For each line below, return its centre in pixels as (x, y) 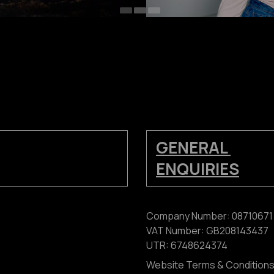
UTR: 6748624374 (187, 246)
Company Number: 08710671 (209, 216)
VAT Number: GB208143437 (207, 231)
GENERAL (193, 148)
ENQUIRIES (198, 169)
